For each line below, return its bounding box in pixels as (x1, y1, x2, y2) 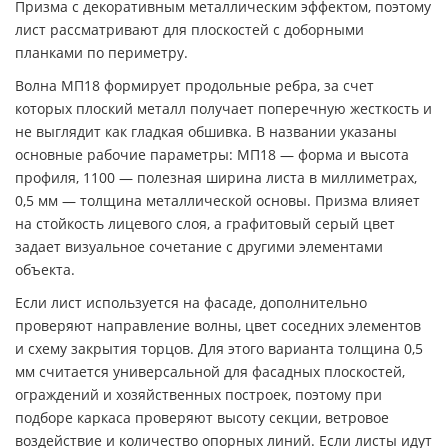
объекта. (15, 259, 75, 279)
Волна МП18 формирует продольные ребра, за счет (15, 75, 374, 95)
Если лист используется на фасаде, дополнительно (15, 292, 367, 312)
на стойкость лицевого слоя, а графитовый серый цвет (15, 213, 395, 233)
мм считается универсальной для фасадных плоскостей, (15, 361, 405, 381)
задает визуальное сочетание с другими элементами (15, 236, 383, 256)
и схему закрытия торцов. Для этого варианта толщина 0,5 (15, 338, 423, 358)
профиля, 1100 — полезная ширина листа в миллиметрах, (15, 167, 417, 187)
